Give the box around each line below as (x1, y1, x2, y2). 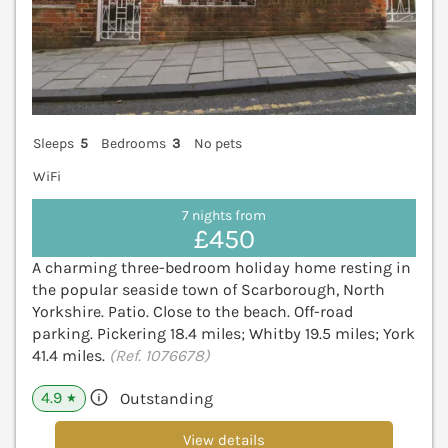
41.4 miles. (32, 345, 109, 365)
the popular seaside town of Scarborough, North (32, 279, 385, 299)
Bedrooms (101, 134, 167, 152)
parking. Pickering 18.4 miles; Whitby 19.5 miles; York (32, 323, 415, 343)
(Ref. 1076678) (109, 345, 210, 365)
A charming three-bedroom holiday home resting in (32, 257, 411, 277)
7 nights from (182, 207, 266, 225)
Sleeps (33, 134, 74, 152)
